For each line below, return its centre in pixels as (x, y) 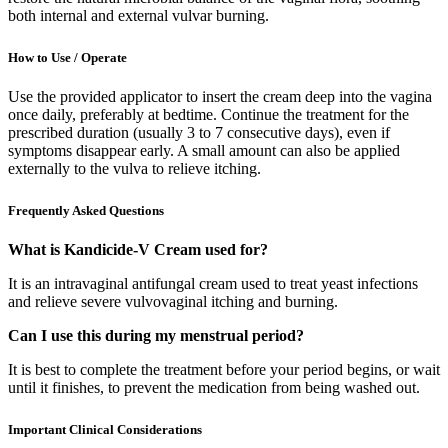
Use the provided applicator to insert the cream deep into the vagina (220, 97)
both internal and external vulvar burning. (138, 15)
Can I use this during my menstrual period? (156, 336)
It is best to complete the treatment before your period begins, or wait (224, 370)
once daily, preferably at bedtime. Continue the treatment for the (208, 115)
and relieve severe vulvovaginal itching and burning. (173, 302)
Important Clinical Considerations (105, 430)
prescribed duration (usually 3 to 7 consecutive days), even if (199, 133)
